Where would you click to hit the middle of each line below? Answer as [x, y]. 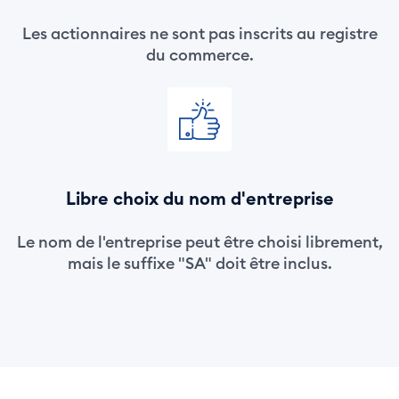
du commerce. [199, 55]
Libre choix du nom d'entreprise [199, 198]
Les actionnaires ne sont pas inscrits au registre [199, 33]
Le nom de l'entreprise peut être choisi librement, [199, 242]
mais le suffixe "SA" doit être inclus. [199, 263]
